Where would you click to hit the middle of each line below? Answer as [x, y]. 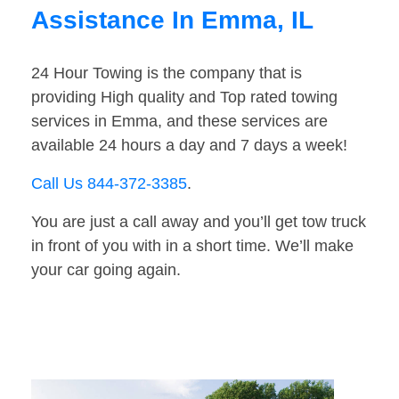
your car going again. [106, 270]
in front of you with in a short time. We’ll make [192, 246]
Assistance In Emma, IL [172, 20]
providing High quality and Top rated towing [184, 98]
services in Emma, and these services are [179, 122]
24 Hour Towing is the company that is [167, 73]
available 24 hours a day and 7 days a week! [189, 146]
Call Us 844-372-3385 [109, 184]
